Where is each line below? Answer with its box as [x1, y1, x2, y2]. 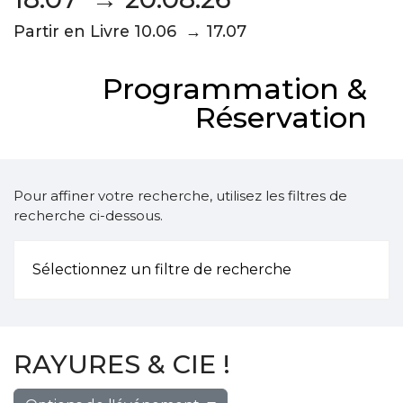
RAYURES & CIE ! [13, 348, 230, 380]
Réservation [195, 100, 367, 135]
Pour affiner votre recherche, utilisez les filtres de [13, 187, 347, 204]
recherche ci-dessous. [13, 207, 163, 224]
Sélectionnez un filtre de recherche [32, 261, 291, 278]
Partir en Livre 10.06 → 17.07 [13, 22, 246, 40]
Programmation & [103, 71, 367, 106]
